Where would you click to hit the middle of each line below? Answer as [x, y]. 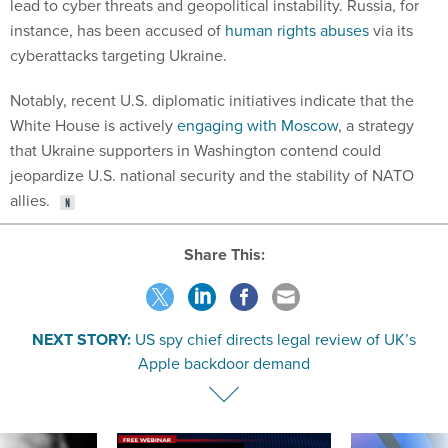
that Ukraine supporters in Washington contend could [195, 151]
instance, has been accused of [117, 31]
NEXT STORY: [81, 339]
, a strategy [376, 126]
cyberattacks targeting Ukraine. [120, 56]
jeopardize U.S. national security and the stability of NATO [212, 176]
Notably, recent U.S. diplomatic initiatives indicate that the [212, 101]
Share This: [229, 254]
